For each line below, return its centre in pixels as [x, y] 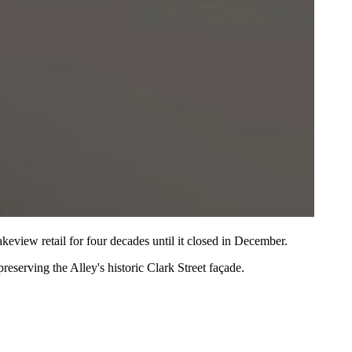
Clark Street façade [194, 268]
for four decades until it [126, 241]
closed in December [236, 241]
